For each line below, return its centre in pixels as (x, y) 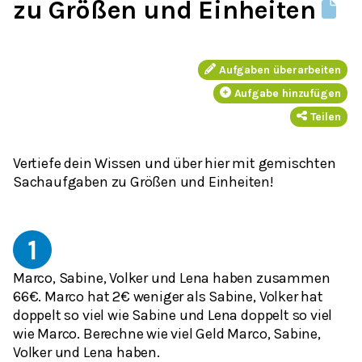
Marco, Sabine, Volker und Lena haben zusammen (172, 278)
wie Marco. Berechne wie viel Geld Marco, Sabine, (167, 333)
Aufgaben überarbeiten (280, 69)
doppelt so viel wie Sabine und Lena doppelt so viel (173, 315)
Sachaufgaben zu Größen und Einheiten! (143, 181)
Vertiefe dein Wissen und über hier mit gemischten (175, 163)
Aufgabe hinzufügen (287, 93)
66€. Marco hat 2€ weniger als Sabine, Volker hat (168, 296)
